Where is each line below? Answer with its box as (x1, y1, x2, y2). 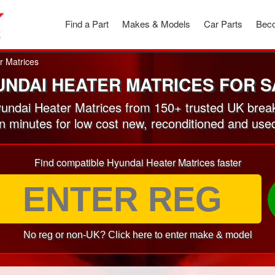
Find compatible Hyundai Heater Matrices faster (34, 155, 241, 169)
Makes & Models (122, 17, 190, 30)
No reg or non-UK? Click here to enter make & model (23, 230, 252, 240)
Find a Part (65, 17, 109, 30)
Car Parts (204, 17, 242, 30)
